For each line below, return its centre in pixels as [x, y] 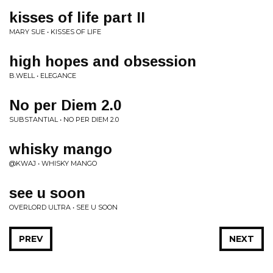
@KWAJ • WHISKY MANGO [53, 163]
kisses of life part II [77, 17]
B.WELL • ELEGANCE [43, 76]
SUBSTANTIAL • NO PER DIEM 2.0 [64, 119]
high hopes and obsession [103, 61]
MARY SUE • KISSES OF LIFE [55, 32]
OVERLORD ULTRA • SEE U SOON [63, 207]
